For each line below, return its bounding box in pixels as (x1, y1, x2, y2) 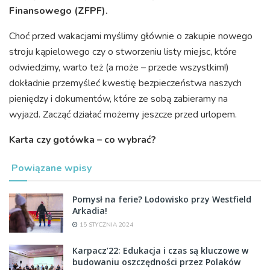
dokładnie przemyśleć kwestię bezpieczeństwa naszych (9, 77, 242, 90)
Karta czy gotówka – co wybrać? (9, 133, 156, 147)
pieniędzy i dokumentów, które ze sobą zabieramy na (9, 92, 228, 106)
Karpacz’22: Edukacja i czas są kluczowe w (72, 244, 248, 256)
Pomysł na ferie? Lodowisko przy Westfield (72, 193, 251, 206)
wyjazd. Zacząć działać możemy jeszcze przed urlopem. (9, 108, 237, 122)
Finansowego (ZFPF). (9, 4, 108, 18)
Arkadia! (72, 205, 107, 217)
